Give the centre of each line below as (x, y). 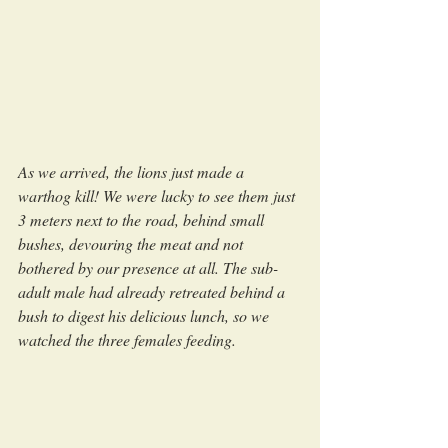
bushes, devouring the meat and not (132, 243)
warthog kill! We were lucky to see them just (158, 195)
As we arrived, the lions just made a (133, 171)
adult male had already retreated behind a (153, 291)
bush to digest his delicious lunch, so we (145, 315)
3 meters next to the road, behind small (143, 219)
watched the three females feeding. (127, 339)
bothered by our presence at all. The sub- (148, 267)
